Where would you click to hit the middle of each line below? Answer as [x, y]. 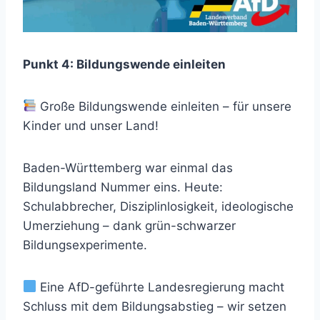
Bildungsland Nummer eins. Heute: [123, 187]
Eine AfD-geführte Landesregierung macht [161, 287]
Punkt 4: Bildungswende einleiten [124, 64]
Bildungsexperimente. [85, 245]
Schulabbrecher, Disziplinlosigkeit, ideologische [158, 206]
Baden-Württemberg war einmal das [128, 167]
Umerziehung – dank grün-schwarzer [129, 225]
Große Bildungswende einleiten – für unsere [164, 106]
